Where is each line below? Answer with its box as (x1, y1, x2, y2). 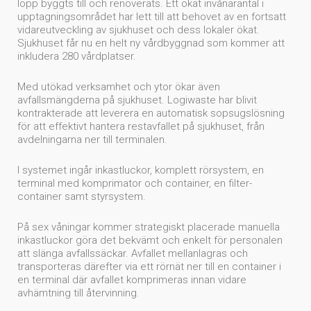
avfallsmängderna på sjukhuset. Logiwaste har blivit (17, 94, 257, 107)
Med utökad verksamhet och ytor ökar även (17, 81, 220, 94)
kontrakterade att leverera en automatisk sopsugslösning (17, 107, 285, 120)
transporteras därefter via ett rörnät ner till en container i (17, 260, 281, 274)
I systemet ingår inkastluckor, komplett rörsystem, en (17, 164, 264, 177)
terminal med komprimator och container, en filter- (17, 177, 252, 190)
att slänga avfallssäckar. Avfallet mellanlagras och (17, 247, 248, 260)
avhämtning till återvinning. (17, 287, 140, 300)
